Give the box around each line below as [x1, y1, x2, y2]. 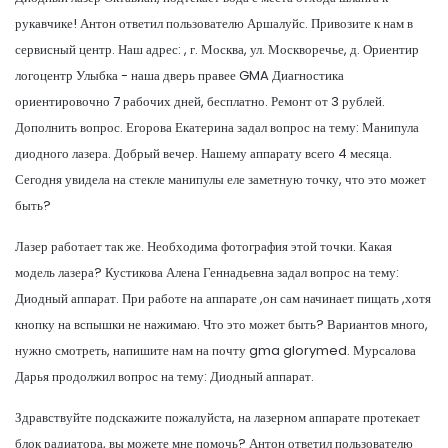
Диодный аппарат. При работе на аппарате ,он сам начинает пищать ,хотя [15, 288, 431, 308]
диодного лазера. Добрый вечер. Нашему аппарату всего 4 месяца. [15, 143, 392, 163]
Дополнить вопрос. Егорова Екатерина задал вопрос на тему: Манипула [15, 117, 419, 137]
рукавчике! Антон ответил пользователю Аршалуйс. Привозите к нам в [15, 13, 413, 33]
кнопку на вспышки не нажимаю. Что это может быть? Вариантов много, [15, 314, 428, 334]
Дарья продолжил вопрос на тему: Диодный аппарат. [15, 366, 314, 386]
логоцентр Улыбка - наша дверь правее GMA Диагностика [15, 65, 344, 85]
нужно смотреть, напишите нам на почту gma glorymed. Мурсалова [15, 340, 416, 360]
